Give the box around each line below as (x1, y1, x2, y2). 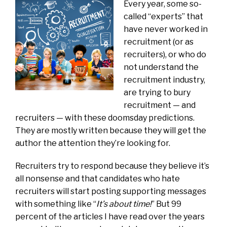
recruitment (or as (124, 36, 194, 47)
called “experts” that (124, 11, 203, 21)
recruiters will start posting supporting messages (15, 186, 206, 196)
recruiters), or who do (124, 49, 206, 59)
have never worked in (124, 24, 208, 34)
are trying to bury (124, 87, 191, 97)
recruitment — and (124, 100, 196, 110)
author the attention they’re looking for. (15, 138, 170, 148)
